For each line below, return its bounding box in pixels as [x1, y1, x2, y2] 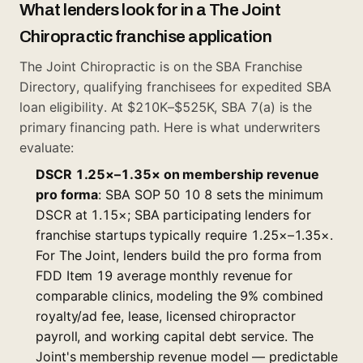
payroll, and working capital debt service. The [36, 327, 314, 344]
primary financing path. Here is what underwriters [19, 118, 321, 135]
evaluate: [19, 139, 75, 156]
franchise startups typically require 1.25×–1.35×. [36, 226, 334, 243]
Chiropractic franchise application [19, 27, 272, 45]
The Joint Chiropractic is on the [19, 58, 216, 75]
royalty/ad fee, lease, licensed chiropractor [36, 307, 296, 324]
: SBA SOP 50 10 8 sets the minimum [98, 186, 323, 203]
